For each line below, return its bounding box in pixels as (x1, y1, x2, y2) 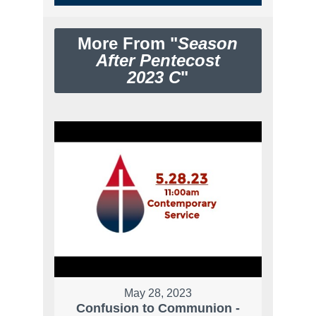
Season (178, 34, 238, 54)
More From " (78, 34, 178, 54)
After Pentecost (95, 51, 220, 71)
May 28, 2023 (123, 286, 192, 299)
